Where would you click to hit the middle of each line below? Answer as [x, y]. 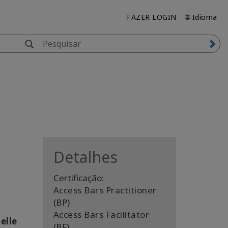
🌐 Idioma [201, 17]
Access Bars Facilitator [101, 215]
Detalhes [85, 157]
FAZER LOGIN [152, 17]
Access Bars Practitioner [105, 190]
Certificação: [78, 178]
